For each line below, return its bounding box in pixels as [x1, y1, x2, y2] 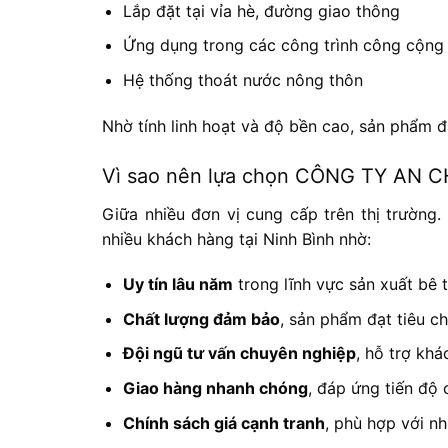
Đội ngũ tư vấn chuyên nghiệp [122, 343, 356, 364]
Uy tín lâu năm [122, 274, 233, 295]
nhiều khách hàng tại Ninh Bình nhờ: [102, 228, 371, 249]
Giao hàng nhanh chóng [122, 378, 308, 399]
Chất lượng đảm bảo [122, 308, 280, 329]
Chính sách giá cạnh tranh [122, 412, 325, 433]
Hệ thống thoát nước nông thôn [122, 69, 363, 90]
